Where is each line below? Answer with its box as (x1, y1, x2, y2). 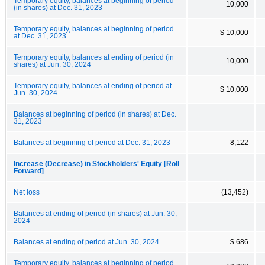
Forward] (14, 167, 44, 174)
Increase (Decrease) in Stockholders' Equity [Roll (14, 160, 179, 167)
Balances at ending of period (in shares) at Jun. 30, (14, 209, 177, 217)
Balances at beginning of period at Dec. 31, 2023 (14, 138, 170, 146)
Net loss (14, 188, 40, 196)
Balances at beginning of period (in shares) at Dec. (14, 110, 176, 118)
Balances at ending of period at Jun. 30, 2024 (14, 238, 159, 245)
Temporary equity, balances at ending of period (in (14, 53, 174, 61)
